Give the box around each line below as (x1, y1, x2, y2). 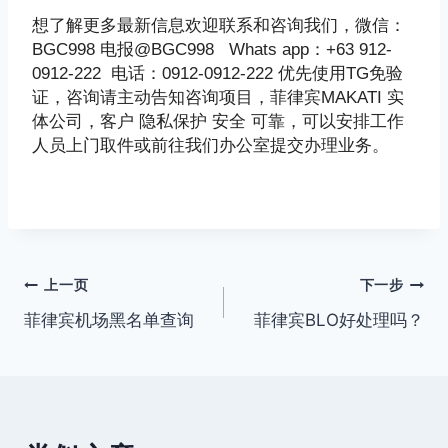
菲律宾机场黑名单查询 (24, 309, 194, 330)
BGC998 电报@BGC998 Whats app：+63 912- (32, 39, 392, 58)
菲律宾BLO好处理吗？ (254, 309, 424, 330)
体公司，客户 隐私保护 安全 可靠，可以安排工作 (32, 111, 404, 130)
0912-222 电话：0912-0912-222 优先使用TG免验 (32, 63, 403, 82)
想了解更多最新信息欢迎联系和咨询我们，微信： (32, 15, 406, 34)
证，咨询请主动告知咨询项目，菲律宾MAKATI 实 (32, 87, 404, 106)
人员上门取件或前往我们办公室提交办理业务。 (32, 135, 389, 154)
